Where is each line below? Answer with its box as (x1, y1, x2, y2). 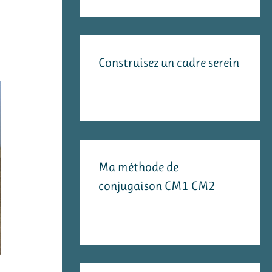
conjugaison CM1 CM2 (98, 178, 216, 193)
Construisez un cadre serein (98, 55, 239, 70)
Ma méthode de (98, 160, 178, 174)
